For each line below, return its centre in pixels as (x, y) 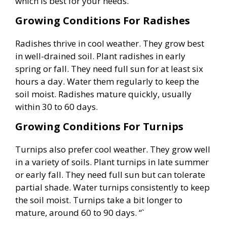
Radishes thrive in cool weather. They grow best (110, 44)
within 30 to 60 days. (56, 107)
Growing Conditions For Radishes (103, 21)
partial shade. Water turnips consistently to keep (112, 187)
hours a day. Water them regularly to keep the (107, 82)
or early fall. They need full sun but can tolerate (110, 175)
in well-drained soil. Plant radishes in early (100, 56)
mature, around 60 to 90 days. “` (80, 213)
